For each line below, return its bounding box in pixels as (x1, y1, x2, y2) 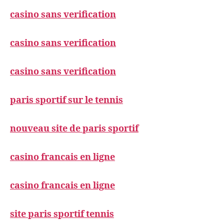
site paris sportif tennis (10, 208, 114, 220)
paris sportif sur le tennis (10, 94, 123, 106)
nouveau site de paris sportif (10, 123, 138, 135)
